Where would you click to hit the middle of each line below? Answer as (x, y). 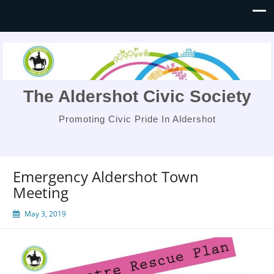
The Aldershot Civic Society (137, 96)
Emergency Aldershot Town (106, 177)
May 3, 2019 (45, 214)
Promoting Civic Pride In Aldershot (137, 119)
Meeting (41, 193)
